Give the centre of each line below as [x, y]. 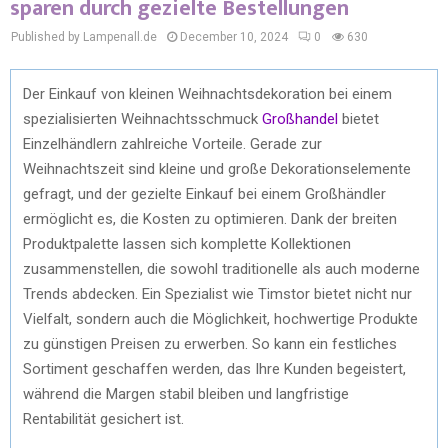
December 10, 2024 [234, 37]
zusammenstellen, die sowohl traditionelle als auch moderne [221, 268]
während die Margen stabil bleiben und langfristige [186, 393]
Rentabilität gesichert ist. [103, 418]
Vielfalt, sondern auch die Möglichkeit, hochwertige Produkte [220, 318]
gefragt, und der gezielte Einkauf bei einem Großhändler [204, 193]
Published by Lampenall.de [84, 37]
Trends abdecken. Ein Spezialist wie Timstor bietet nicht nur [217, 293]
